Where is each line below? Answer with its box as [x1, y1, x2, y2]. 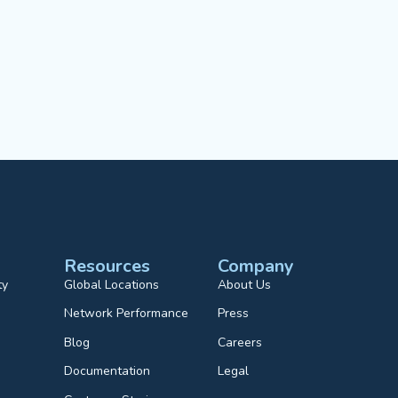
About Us [218, 275, 272, 293]
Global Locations [63, 275, 159, 293]
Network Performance [63, 305, 188, 322]
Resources [63, 253, 150, 278]
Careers [218, 333, 263, 351]
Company [218, 253, 295, 278]
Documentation [63, 362, 150, 380]
